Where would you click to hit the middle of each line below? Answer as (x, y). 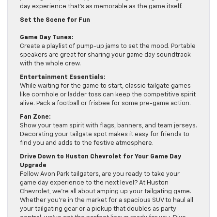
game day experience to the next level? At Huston (94, 183)
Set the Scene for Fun (55, 20)
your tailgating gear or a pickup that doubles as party (98, 209)
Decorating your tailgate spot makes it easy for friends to (105, 134)
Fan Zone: (35, 117)
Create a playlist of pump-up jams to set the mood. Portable (108, 46)
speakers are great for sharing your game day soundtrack (105, 55)
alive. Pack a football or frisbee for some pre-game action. (105, 103)
